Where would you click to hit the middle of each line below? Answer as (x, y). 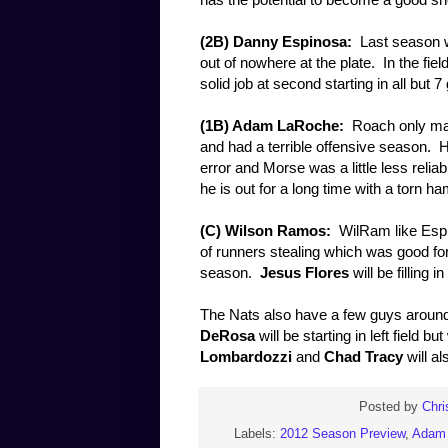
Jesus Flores (304, 272)
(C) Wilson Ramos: (265, 230)
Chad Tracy (363, 356)
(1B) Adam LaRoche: (272, 125)
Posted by (390, 407)
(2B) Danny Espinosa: (276, 41)
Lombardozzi (246, 356)
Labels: (257, 434)
